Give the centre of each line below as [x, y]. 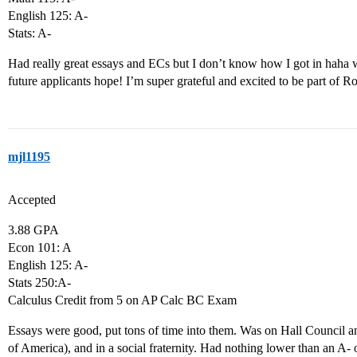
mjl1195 [29, 157]
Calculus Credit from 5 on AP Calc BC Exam [122, 300]
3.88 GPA [33, 230]
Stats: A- [29, 33]
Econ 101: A [40, 247]
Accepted [32, 200]
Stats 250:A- [39, 282]
